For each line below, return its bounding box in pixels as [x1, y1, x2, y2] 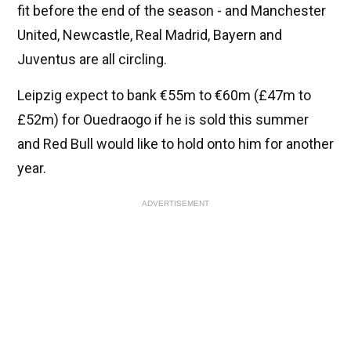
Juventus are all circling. [17, 51, 167, 68]
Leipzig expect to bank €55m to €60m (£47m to [17, 87, 311, 104]
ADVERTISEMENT [142, 199, 209, 208]
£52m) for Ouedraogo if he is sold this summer [17, 111, 309, 128]
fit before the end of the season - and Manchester [17, 2, 326, 20]
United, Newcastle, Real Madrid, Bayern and [17, 27, 282, 44]
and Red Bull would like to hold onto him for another [17, 136, 334, 153]
